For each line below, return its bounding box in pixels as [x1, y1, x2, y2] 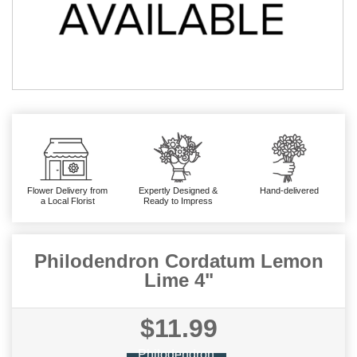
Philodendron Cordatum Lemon [33, 249, 324, 272]
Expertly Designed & [139, 185, 218, 195]
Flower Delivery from [27, 185, 108, 195]
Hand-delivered [260, 185, 320, 195]
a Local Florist [40, 195, 95, 206]
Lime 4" [143, 269, 214, 291]
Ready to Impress [143, 195, 214, 206]
